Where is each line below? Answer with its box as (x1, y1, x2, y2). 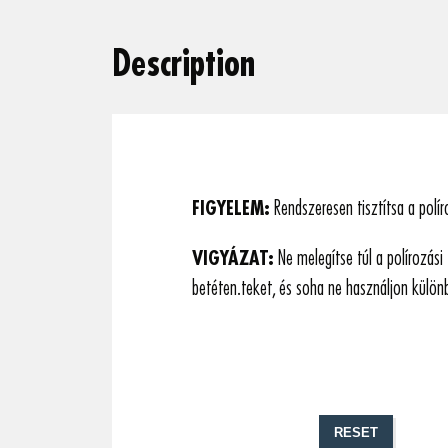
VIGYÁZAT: (192, 248, 274, 269)
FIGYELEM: (192, 198, 270, 219)
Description (112, 46, 255, 82)
